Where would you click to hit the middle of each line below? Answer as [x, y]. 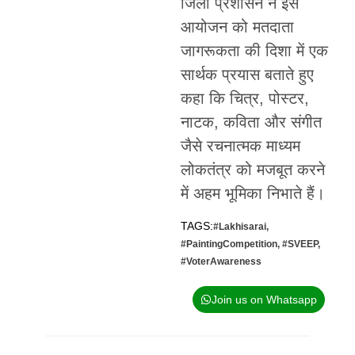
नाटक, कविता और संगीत [251, 122]
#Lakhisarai [239, 226]
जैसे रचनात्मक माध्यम [240, 146]
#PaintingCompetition [229, 244]
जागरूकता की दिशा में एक [254, 51]
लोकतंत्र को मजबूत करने [252, 170]
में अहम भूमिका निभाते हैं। [252, 194]
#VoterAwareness [221, 261]
